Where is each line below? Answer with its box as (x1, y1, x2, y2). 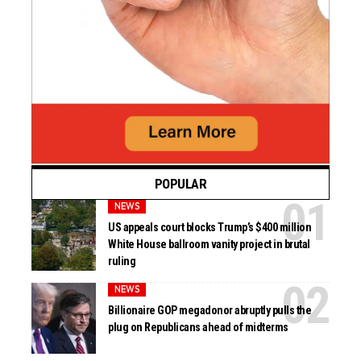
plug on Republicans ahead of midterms (108, 321, 288, 334)
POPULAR (154, 175, 207, 192)
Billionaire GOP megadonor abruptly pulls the (108, 304, 312, 317)
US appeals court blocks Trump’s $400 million (108, 221, 312, 234)
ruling (108, 255, 136, 268)
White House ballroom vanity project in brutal (108, 238, 310, 251)
